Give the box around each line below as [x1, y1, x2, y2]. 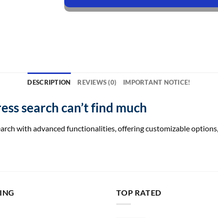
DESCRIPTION [27, 78, 71, 86]
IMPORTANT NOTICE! [123, 78, 191, 86]
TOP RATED [116, 187, 162, 197]
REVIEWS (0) [77, 78, 117, 86]
